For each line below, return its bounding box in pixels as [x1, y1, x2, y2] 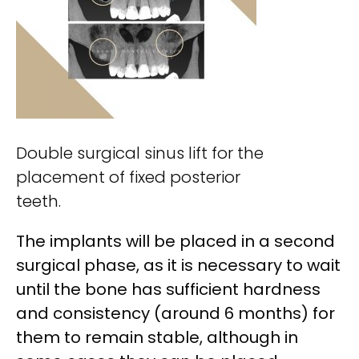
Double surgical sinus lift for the [16, 141, 264, 164]
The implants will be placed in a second [16, 229, 335, 252]
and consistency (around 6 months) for [16, 301, 335, 325]
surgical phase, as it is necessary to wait [16, 253, 341, 276]
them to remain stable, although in [16, 325, 298, 349]
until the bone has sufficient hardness [16, 277, 321, 301]
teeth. [16, 189, 61, 212]
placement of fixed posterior [16, 165, 240, 188]
